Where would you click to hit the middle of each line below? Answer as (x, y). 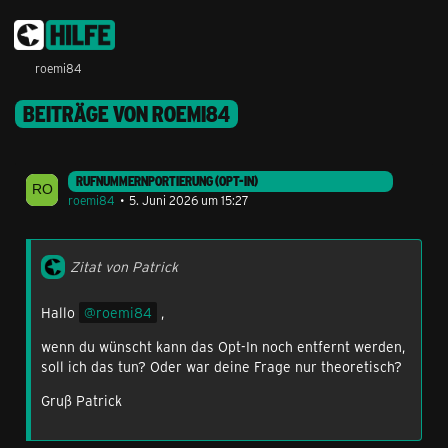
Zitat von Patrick (124, 266)
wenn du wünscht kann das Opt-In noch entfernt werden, (223, 346)
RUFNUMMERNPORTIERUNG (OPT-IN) (167, 181)
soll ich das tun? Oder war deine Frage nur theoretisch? (221, 366)
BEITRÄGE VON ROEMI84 (126, 114)
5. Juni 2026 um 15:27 (189, 200)
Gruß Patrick (81, 400)
